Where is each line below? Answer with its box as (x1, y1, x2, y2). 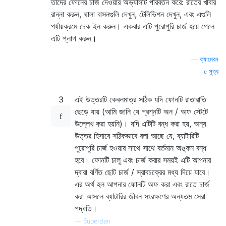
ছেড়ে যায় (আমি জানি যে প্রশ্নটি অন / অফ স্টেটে (75, 106, 208, 117)
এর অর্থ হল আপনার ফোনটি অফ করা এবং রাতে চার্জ (75, 179, 209, 189)
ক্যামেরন (200, 55, 218, 63)
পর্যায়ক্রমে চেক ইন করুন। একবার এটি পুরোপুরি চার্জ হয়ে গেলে (51, 21, 214, 31)
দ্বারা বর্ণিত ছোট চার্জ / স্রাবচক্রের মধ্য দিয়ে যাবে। (75, 166, 210, 177)
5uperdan (83, 217, 110, 225)
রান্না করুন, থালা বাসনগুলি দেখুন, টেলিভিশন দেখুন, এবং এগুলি (51, 9, 211, 19)
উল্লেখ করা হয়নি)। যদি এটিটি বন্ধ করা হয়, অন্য (75, 118, 206, 129)
